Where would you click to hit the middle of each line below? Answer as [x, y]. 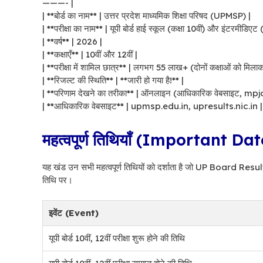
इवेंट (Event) [74, 213]
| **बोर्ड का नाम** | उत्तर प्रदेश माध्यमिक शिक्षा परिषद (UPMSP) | [146, 16]
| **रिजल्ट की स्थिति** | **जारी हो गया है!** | [113, 80]
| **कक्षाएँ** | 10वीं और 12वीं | [90, 54]
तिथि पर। [58, 180]
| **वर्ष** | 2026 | [72, 41]
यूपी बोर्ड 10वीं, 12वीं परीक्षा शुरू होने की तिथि [117, 238]
